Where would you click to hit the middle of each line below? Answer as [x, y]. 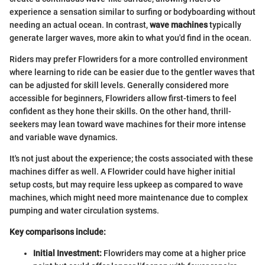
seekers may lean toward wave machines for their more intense [128, 124]
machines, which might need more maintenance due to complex [129, 197]
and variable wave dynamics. [64, 137]
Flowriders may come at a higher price [174, 253]
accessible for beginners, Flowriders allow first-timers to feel [123, 98]
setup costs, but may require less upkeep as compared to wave [126, 184]
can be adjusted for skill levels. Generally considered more [119, 85]
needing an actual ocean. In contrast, [80, 25]
